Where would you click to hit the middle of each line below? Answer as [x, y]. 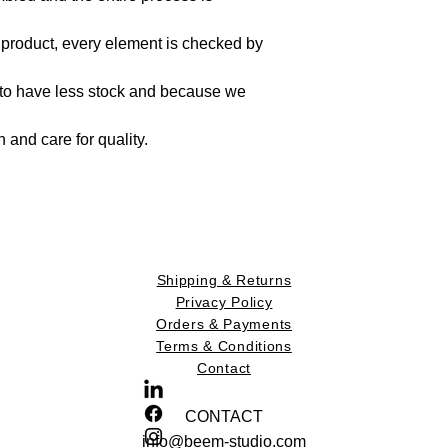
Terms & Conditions [224, 345]
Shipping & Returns [224, 279]
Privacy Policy [224, 301]
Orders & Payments [224, 323]
